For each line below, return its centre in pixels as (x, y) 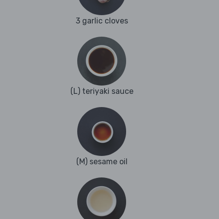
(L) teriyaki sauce (102, 91)
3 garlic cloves (102, 21)
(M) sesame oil (102, 162)
